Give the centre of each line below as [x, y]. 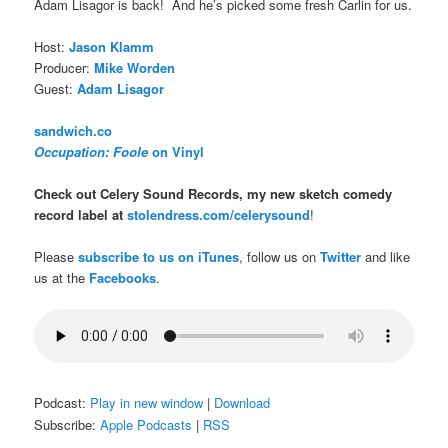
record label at [81, 215]
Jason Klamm [112, 46]
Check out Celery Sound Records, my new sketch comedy [213, 194]
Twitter [341, 257]
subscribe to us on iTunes [159, 257]
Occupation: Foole [91, 152]
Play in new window [147, 403]
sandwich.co [73, 131]
